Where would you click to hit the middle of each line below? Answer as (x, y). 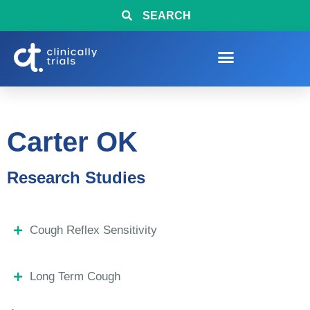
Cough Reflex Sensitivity (93, 230)
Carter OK (72, 142)
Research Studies (76, 177)
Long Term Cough (75, 276)
